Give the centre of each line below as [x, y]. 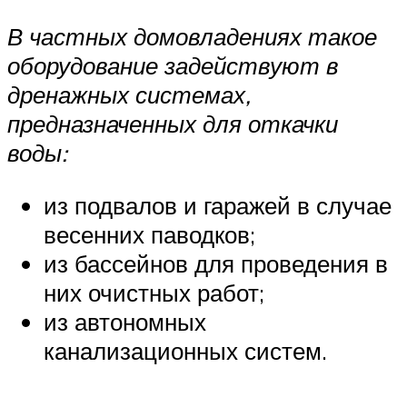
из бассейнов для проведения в [216, 263]
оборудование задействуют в [173, 66]
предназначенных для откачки [173, 124]
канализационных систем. [185, 350]
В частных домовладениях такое [192, 37]
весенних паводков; [149, 234]
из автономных [125, 321]
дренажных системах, [129, 95]
